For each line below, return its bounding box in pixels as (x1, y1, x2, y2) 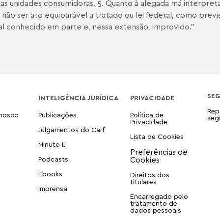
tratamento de (130, 199, 177, 207)
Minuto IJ (38, 140, 66, 148)
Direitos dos (130, 170, 169, 179)
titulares (130, 177, 157, 186)
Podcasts (38, 155, 68, 163)
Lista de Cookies (130, 132, 184, 140)
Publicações (38, 110, 77, 119)
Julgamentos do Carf (38, 125, 105, 134)
